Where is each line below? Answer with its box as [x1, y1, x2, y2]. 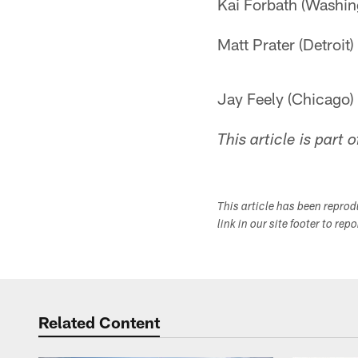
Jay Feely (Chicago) [217, 89, 354, 108]
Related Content [38, 312, 160, 332]
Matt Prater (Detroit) [217, 34, 354, 54]
